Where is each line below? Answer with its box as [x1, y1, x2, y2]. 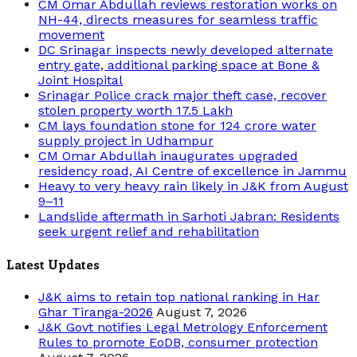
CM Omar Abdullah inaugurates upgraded [38, 147, 298, 163]
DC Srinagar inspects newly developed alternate [38, 41, 333, 57]
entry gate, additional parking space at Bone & [38, 57, 320, 73]
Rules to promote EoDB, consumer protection [38, 335, 318, 351]
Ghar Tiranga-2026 [38, 304, 153, 320]
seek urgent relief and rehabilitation [38, 223, 259, 239]
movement [38, 26, 104, 42]
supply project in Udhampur [38, 132, 214, 148]
